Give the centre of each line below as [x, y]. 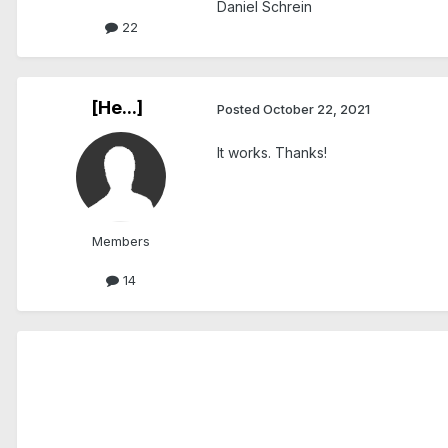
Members [121, 241]
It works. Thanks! [272, 152]
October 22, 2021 [316, 108]
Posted [240, 108]
